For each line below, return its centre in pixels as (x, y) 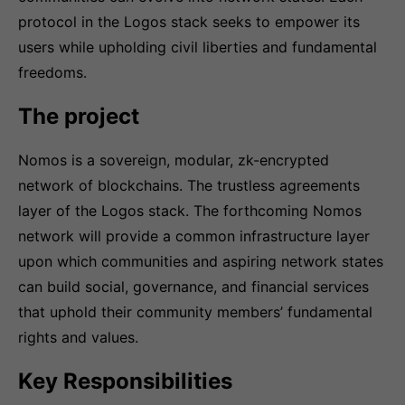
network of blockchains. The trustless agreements (189, 185)
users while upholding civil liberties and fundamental (198, 47)
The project (79, 116)
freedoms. (52, 72)
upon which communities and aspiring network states (201, 261)
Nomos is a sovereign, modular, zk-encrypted (174, 160)
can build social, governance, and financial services (193, 287)
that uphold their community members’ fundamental (195, 312)
